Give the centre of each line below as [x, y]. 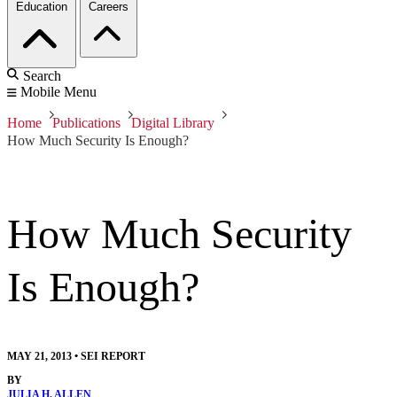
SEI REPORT [113, 357]
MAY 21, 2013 [39, 357]
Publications [86, 123]
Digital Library [173, 123]
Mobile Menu [58, 92]
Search [42, 76]
